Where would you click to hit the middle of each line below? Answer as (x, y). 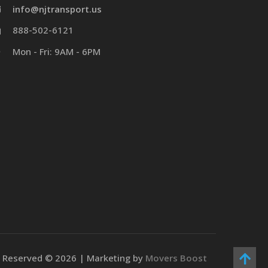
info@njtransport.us (57, 9)
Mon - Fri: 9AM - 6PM (57, 51)
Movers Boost (176, 258)
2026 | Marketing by (100, 258)
